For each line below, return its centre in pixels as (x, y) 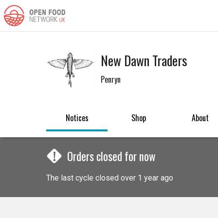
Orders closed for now (111, 156)
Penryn (111, 80)
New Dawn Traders (144, 61)
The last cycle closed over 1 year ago (110, 178)
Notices (77, 118)
